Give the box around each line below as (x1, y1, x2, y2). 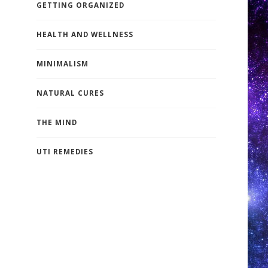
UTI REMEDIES (36, 147, 93, 156)
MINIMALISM (36, 59, 89, 68)
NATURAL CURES (36, 88, 104, 98)
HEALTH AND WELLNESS (36, 29, 133, 39)
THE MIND (36, 117, 77, 127)
